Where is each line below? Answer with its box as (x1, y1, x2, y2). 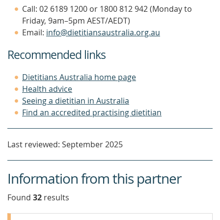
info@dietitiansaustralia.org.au (46, 27, 160, 38)
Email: (22, 27, 46, 38)
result (42, 192, 65, 203)
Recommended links (7, 47, 106, 62)
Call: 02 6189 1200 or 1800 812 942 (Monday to (22, 3, 192, 14)
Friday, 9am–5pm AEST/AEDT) (22, 15, 130, 26)
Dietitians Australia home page (22, 72, 136, 82)
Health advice (22, 83, 72, 94)
